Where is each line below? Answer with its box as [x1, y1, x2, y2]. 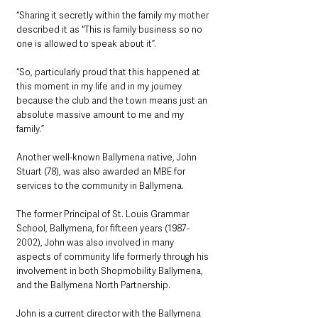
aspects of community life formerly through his [16, 251, 211, 263]
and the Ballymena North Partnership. [16, 279, 170, 292]
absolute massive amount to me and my [16, 109, 186, 121]
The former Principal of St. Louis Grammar [16, 208, 191, 221]
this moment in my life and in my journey [16, 80, 184, 93]
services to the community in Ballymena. [16, 180, 186, 192]
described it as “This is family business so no [16, 23, 204, 36]
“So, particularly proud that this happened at [16, 66, 202, 79]
